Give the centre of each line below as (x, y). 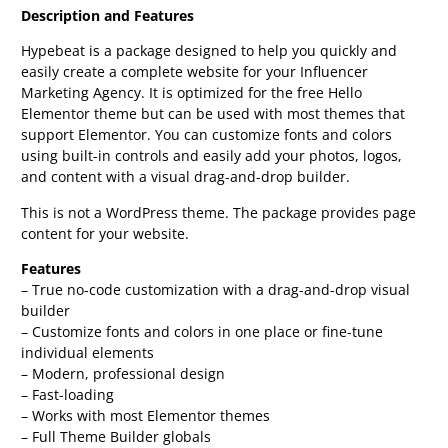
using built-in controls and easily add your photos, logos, (212, 156)
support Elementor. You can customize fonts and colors (207, 135)
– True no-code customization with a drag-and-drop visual (216, 290)
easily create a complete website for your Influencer (195, 72)
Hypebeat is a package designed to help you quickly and (209, 51)
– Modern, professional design (123, 374)
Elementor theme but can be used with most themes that (213, 114)
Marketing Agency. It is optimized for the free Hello (192, 93)
